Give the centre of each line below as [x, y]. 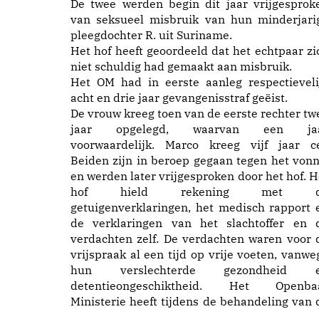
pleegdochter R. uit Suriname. [151, 35]
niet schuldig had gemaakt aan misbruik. [181, 66]
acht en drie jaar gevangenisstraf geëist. [179, 97]
